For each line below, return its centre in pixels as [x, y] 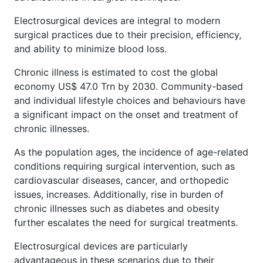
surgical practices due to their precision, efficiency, [128, 34]
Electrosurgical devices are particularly [101, 246]
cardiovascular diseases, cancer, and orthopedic [122, 180]
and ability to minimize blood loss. [90, 48]
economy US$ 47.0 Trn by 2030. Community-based [129, 86]
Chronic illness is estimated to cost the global [116, 72]
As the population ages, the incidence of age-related [131, 152]
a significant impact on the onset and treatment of [126, 114]
